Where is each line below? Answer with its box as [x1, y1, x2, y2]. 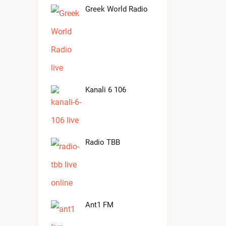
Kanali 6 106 [85, 85, 126, 94]
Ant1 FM [85, 200, 114, 209]
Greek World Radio [85, 5, 148, 14]
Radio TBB [85, 138, 120, 147]
